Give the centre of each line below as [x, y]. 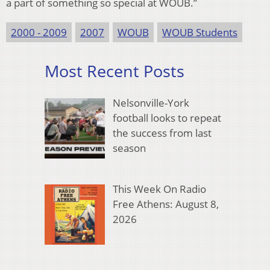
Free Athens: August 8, [165, 204]
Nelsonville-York [151, 102]
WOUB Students [200, 33]
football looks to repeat [167, 118]
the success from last [162, 133]
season [129, 148]
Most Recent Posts [115, 71]
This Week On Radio [159, 189]
